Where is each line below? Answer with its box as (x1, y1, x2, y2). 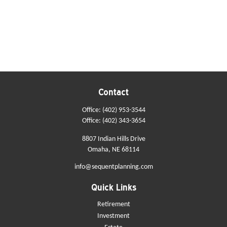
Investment (97, 212, 130, 220)
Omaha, (88, 146, 110, 154)
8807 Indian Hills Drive (82, 135, 145, 143)
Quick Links (91, 182, 136, 193)
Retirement (97, 201, 130, 208)
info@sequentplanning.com (74, 163, 153, 171)
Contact (98, 87, 129, 97)
